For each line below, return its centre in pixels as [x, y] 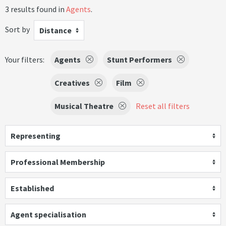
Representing [36, 136]
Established [32, 188]
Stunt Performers [139, 60]
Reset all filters [163, 106]
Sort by [17, 29]
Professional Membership [58, 162]
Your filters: [25, 60]
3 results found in [36, 9]
